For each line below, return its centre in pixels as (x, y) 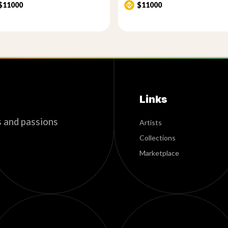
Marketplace (160, 153)
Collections (158, 138)
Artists (151, 122)
